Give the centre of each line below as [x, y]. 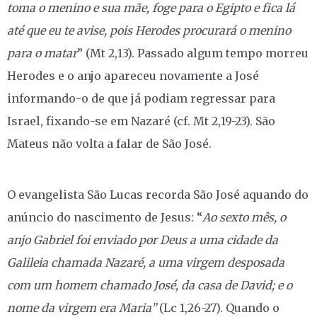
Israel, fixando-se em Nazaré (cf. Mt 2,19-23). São [141, 121]
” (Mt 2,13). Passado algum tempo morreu [193, 53]
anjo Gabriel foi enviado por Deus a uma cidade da [143, 240]
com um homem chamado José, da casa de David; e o [150, 285]
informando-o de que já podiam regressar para [141, 98]
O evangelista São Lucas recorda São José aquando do [158, 194]
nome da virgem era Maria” [83, 307]
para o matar [42, 53]
